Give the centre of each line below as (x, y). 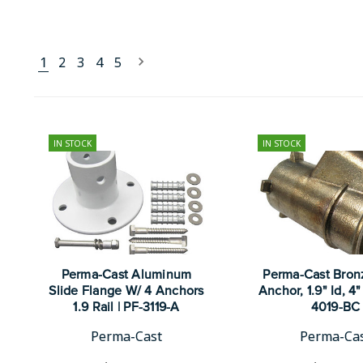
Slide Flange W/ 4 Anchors (126, 291)
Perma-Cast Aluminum (126, 275)
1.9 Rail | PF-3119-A (126, 307)
